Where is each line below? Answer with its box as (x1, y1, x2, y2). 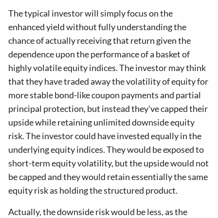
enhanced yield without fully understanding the (8, 21, 187, 32)
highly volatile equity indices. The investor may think (8, 62, 206, 73)
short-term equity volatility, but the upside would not (8, 158, 209, 168)
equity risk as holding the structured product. (8, 185, 178, 196)
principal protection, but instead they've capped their (8, 103, 208, 114)
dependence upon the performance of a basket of (8, 49, 190, 59)
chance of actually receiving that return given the (8, 35, 191, 46)
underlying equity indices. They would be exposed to (8, 144, 204, 155)
